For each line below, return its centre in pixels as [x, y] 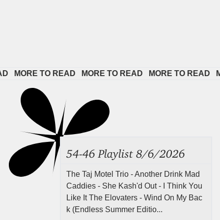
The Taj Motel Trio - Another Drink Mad [133, 174]
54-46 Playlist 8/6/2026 [126, 151]
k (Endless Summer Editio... [115, 210]
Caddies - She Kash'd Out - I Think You [135, 186]
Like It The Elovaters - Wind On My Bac [135, 198]
